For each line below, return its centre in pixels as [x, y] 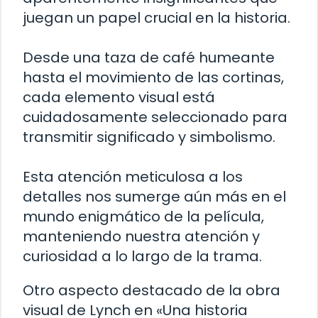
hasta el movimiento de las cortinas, [153, 77]
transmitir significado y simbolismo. [149, 137]
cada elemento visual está [119, 97]
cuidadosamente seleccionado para [155, 117]
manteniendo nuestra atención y [141, 236]
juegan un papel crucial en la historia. [157, 17]
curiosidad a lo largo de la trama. [142, 256]
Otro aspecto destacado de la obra [152, 290]
